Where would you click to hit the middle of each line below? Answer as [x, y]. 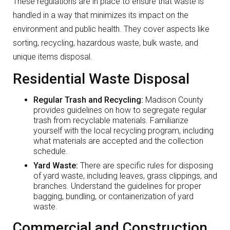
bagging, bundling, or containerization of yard [113, 197]
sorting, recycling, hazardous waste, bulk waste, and [106, 43]
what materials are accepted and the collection [118, 141]
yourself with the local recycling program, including [123, 131]
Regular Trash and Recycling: [88, 100]
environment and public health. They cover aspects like [111, 29]
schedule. [51, 151]
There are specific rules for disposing [146, 166]
